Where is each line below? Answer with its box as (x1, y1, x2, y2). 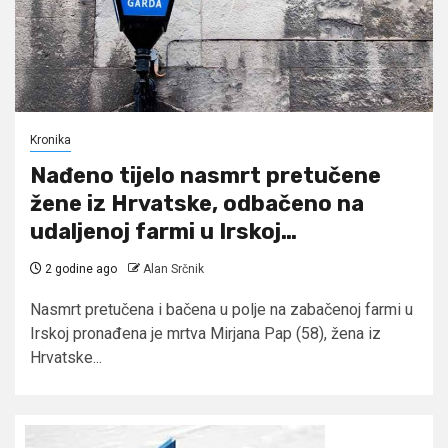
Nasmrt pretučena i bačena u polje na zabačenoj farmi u (30, 299, 413, 319)
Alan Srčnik (143, 261, 204, 276)
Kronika (30, 132, 71, 147)
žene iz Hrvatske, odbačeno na (30, 189, 364, 217)
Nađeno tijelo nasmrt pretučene (30, 161, 381, 189)
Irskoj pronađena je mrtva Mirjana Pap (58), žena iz (30, 323, 381, 343)
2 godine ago (42, 261, 117, 276)
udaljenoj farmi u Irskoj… (30, 217, 297, 245)
